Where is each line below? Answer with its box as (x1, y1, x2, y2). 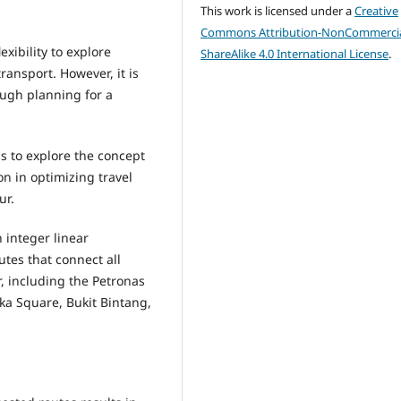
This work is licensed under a (200, 2, 355, 19)
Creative (354, 2, 399, 19)
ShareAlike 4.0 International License (200, 45, 389, 62)
